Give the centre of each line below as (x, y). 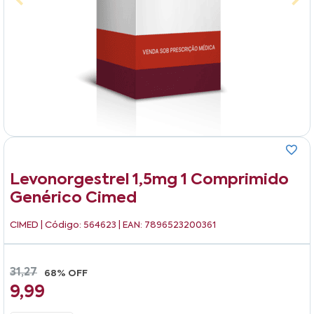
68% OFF (66, 273)
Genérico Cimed (73, 198)
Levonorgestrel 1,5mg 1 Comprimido (149, 180)
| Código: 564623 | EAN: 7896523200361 (128, 225)
